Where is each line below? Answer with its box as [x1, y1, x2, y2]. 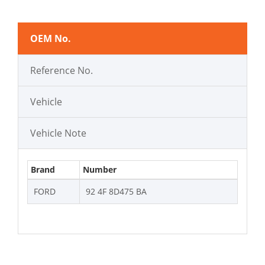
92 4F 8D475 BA [86, 185, 147, 197]
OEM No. [30, 31, 71, 45]
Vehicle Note [30, 126, 86, 140]
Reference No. [30, 63, 93, 77]
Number [83, 163, 117, 175]
